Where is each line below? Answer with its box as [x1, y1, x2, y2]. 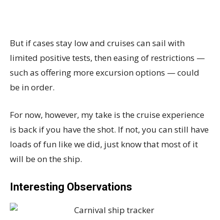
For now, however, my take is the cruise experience [10, 109, 204, 120]
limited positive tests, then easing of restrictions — [10, 52, 205, 63]
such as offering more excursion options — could [10, 67, 199, 78]
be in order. [10, 82, 55, 93]
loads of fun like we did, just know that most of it [10, 138, 198, 150]
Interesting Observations [10, 181, 132, 193]
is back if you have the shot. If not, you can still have [10, 124, 209, 135]
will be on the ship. [10, 153, 82, 165]
